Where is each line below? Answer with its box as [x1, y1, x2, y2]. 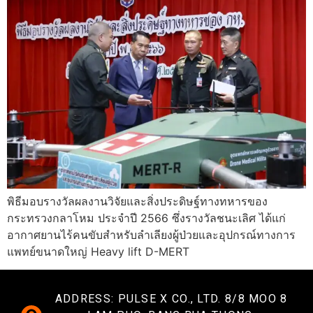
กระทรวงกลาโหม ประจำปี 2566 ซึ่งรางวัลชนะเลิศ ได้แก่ [7, 211, 286, 225]
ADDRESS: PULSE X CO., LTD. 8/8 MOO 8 [54, 292, 288, 306]
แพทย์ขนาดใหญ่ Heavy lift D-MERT [7, 245, 189, 259]
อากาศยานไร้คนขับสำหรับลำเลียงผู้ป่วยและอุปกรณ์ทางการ [7, 228, 296, 242]
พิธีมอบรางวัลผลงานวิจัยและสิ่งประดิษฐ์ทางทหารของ [7, 194, 268, 208]
